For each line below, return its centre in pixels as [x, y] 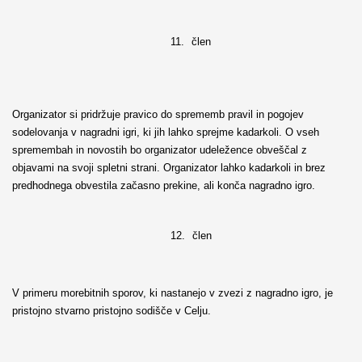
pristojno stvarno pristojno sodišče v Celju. [111, 311]
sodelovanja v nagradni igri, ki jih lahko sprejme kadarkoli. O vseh [165, 132]
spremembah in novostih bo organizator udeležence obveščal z [159, 149]
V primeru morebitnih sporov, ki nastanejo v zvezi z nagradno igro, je [172, 293]
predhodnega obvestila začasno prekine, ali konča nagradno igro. [163, 185]
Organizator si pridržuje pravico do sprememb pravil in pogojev [158, 114]
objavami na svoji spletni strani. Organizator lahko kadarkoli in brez [168, 167]
